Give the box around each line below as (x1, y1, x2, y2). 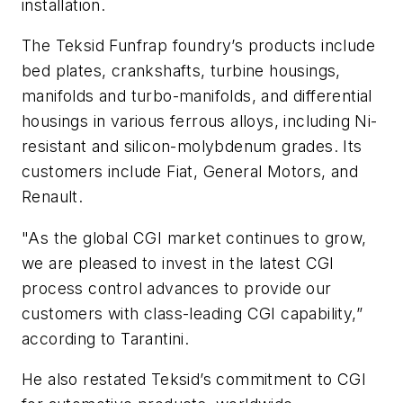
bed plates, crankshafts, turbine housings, (22, 61, 341, 81)
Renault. (22, 187, 84, 207)
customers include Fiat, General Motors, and (22, 162, 359, 182)
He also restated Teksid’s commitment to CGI (22, 370, 367, 390)
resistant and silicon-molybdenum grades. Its (22, 137, 363, 157)
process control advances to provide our (22, 278, 332, 298)
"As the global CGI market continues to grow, (22, 228, 367, 247)
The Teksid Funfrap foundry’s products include (22, 36, 375, 56)
